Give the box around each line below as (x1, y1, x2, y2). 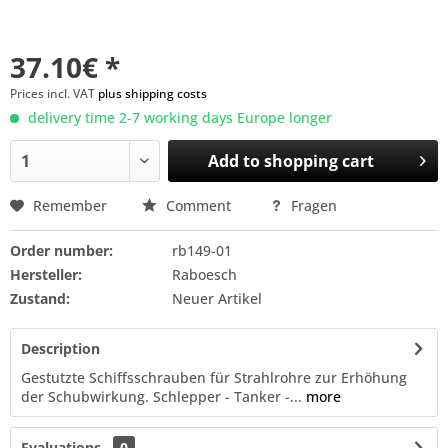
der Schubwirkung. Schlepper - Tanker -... (21, 387, 302, 406)
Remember (33, 196, 107, 215)
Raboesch (171, 265, 237, 284)
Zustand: (10, 289, 70, 308)
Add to (208, 150, 261, 172)
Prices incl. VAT (10, 85, 98, 102)
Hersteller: (10, 265, 82, 284)
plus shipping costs (98, 85, 207, 102)
